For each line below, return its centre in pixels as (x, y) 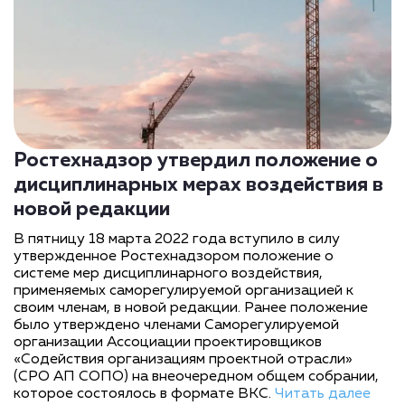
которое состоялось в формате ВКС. (144, 394)
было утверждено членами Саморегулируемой (176, 325)
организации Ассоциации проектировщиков (168, 343)
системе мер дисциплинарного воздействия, (168, 274)
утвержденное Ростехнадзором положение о (174, 257)
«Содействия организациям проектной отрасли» (183, 360)
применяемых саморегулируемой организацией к (184, 291)
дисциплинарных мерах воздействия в (198, 185)
